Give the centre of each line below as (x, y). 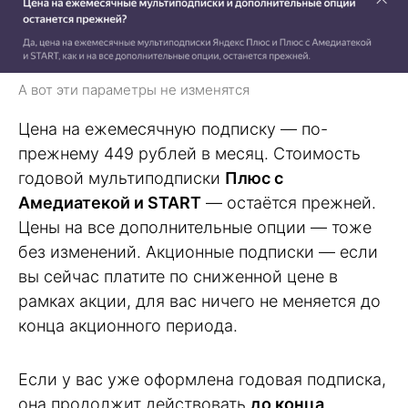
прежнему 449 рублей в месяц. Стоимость (189, 154)
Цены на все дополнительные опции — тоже (195, 228)
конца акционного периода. (128, 326)
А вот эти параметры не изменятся (134, 90)
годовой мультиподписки (122, 178)
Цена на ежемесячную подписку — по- (173, 129)
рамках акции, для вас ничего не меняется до (199, 301)
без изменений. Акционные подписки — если (198, 252)
